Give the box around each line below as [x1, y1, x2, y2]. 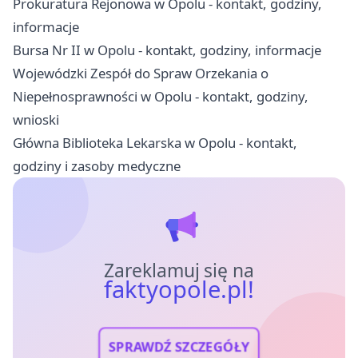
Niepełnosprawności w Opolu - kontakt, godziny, [13, 87, 308, 106]
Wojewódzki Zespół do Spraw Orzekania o [13, 64, 268, 83]
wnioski [13, 110, 59, 129]
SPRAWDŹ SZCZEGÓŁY [108, 338, 250, 356]
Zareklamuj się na [103, 258, 255, 284]
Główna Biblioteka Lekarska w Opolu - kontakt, [13, 133, 297, 153]
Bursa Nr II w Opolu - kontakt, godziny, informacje [13, 41, 321, 60]
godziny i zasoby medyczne [13, 157, 181, 176]
